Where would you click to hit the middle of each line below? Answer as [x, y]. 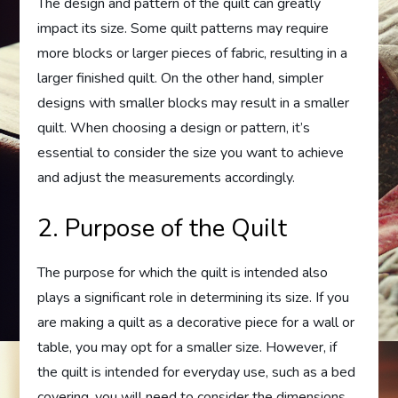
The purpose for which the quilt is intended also [183, 273]
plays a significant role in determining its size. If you [194, 298]
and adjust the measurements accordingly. [167, 178]
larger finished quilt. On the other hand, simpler [181, 79]
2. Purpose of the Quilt [163, 229]
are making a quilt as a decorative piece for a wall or [196, 323]
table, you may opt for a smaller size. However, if [187, 348]
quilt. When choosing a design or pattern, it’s [174, 128]
